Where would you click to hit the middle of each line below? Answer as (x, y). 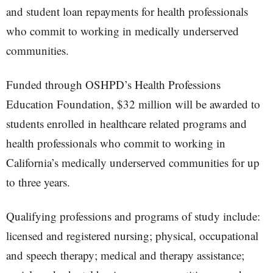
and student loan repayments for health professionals (127, 11)
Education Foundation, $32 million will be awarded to (133, 104)
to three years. (38, 182)
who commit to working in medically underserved (122, 31)
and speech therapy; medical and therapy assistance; (125, 255)
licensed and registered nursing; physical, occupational (132, 236)
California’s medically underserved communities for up (133, 162)
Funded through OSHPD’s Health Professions (113, 84)
